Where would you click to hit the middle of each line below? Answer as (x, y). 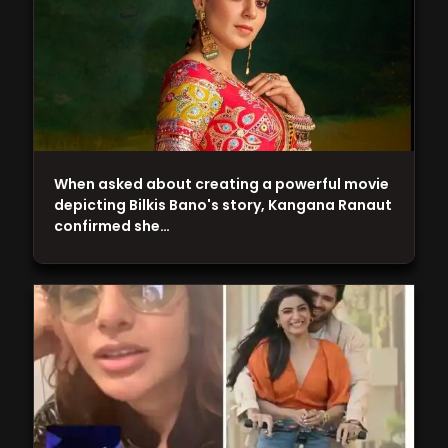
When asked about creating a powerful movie (222, 184)
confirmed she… (112, 226)
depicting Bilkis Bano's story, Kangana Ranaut (223, 205)
